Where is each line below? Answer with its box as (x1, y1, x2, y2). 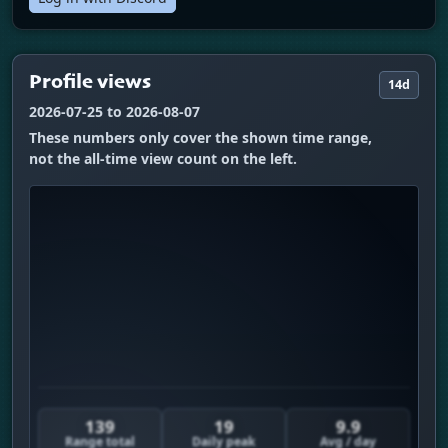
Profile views (29, 72, 151, 93)
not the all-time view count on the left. (29, 148, 297, 168)
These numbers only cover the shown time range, (29, 127, 372, 147)
